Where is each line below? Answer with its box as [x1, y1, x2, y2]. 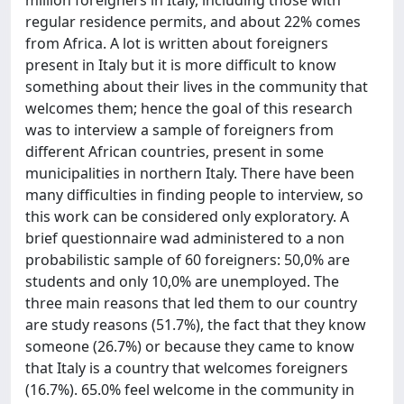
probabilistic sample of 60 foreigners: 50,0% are [25, 249, 350, 270]
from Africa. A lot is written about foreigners [25, 32, 328, 53]
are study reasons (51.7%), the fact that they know [25, 314, 366, 335]
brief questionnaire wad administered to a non [25, 227, 344, 248]
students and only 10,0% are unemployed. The [25, 271, 339, 291]
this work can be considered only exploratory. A [25, 206, 349, 226]
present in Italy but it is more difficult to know [25, 54, 336, 75]
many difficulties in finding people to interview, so [25, 184, 363, 205]
